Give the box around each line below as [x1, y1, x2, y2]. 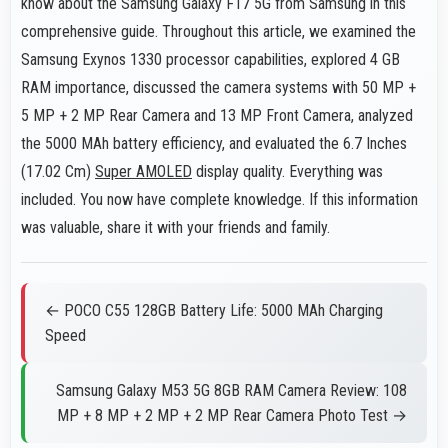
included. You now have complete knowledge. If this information [21, 190, 418, 210]
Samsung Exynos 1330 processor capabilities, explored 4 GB [21, 50, 400, 70]
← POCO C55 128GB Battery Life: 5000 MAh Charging [45, 301, 383, 321]
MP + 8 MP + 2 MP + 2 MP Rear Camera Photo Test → [57, 406, 407, 426]
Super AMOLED [95, 162, 192, 182]
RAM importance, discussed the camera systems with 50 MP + [21, 78, 416, 98]
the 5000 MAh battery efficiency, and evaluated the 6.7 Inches [21, 134, 407, 154]
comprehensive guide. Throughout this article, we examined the [21, 22, 416, 42]
